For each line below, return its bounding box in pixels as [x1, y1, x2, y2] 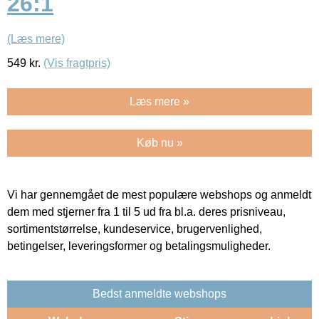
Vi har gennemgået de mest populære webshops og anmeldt [7, 188, 311, 201]
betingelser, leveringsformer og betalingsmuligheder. [7, 239, 271, 252]
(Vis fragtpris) [43, 56, 110, 69]
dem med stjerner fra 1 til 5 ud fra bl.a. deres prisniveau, [7, 205, 286, 218]
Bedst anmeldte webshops [93, 287, 226, 300]
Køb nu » [136, 136, 183, 149]
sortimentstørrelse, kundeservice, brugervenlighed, [7, 222, 262, 235]
